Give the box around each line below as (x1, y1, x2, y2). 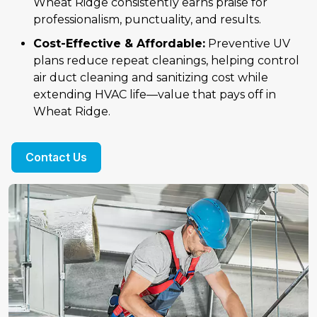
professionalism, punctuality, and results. (33, 13, 261, 27)
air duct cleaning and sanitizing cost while (33, 71, 268, 85)
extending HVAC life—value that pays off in (33, 88, 276, 102)
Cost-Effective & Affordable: (33, 37, 205, 51)
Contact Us (25, 150, 87, 165)
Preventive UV (205, 37, 290, 51)
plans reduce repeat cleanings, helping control (33, 54, 299, 68)
